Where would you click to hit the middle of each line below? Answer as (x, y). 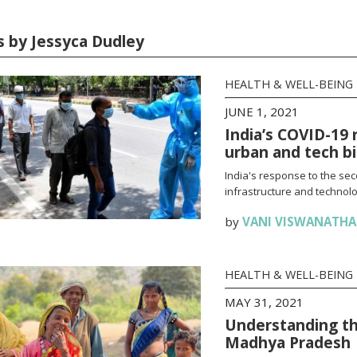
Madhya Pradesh (287, 342)
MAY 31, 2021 (264, 302)
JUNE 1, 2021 (261, 112)
